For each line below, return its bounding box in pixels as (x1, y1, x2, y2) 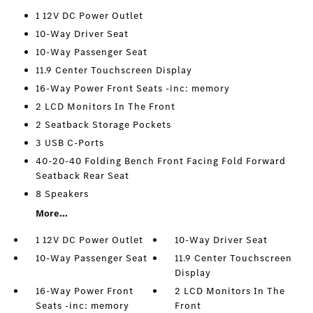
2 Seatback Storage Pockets (35, 118, 171, 131)
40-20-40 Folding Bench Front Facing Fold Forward (35, 154, 286, 168)
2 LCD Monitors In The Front (35, 100, 175, 113)
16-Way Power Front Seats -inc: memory (35, 82, 230, 95)
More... (35, 207, 68, 220)
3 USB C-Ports (35, 136, 104, 150)
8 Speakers (35, 187, 89, 201)
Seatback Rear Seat (35, 169, 129, 182)
